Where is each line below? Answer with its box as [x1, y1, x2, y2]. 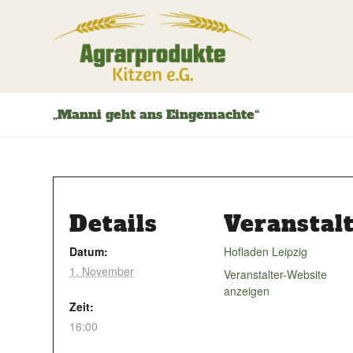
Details [69, 209, 158, 239]
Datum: [69, 243, 108, 259]
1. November [69, 263, 134, 279]
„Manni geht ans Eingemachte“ [53, 106, 259, 123]
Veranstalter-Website [224, 266, 327, 282]
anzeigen [224, 283, 269, 299]
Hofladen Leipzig [224, 243, 307, 259]
